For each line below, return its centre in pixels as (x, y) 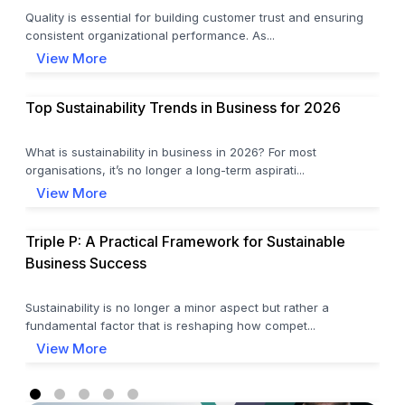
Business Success (86, 264)
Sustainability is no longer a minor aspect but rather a (177, 307)
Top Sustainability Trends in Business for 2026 (183, 107)
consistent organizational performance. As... (150, 36)
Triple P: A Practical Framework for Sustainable (185, 242)
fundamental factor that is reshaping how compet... (170, 325)
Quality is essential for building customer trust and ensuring (194, 18)
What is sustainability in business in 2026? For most (171, 151)
